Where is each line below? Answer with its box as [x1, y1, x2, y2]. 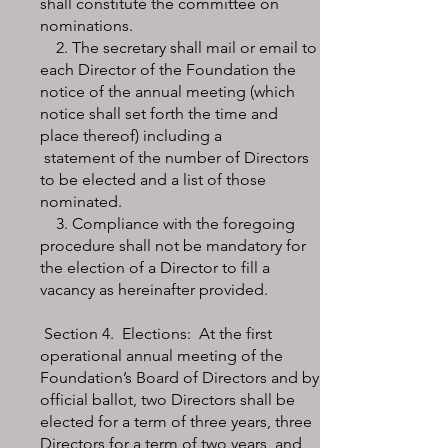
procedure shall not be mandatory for [40, 236, 306, 255]
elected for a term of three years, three [40, 412, 312, 431]
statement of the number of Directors [40, 148, 309, 167]
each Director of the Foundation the [40, 60, 296, 79]
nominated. [40, 192, 122, 211]
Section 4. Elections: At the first [40, 324, 272, 343]
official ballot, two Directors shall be [40, 390, 295, 409]
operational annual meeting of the [40, 346, 283, 365]
